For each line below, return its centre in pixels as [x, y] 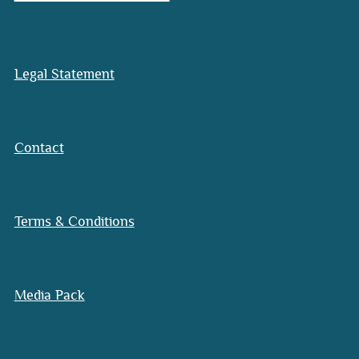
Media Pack [49, 295]
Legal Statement [64, 75]
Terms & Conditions [74, 222]
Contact [39, 148]
